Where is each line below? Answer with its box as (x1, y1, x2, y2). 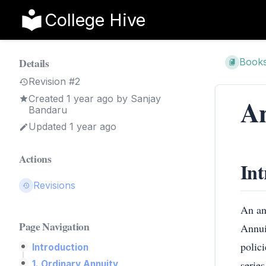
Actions (19, 151, 52, 167)
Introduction (32, 241, 88, 253)
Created (28, 92, 66, 104)
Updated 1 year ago (28, 121, 116, 133)
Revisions (33, 179, 76, 191)
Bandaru (28, 103, 67, 116)
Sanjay (131, 92, 161, 104)
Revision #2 (28, 75, 80, 87)
